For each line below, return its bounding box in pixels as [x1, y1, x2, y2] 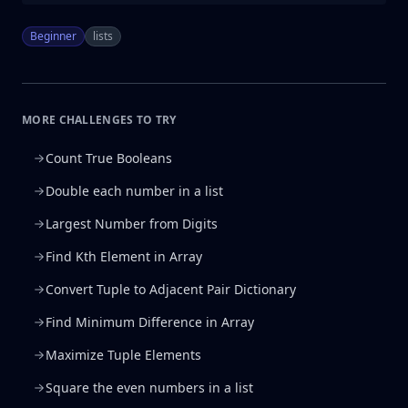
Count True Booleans [46, 149, 172, 167]
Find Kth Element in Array [46, 248, 202, 265]
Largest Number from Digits [46, 215, 218, 232]
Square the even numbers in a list [46, 379, 253, 396]
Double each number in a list [46, 182, 223, 199]
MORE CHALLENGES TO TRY [22, 112, 177, 127]
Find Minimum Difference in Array [46, 313, 254, 331]
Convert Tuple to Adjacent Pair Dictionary [46, 280, 296, 298]
